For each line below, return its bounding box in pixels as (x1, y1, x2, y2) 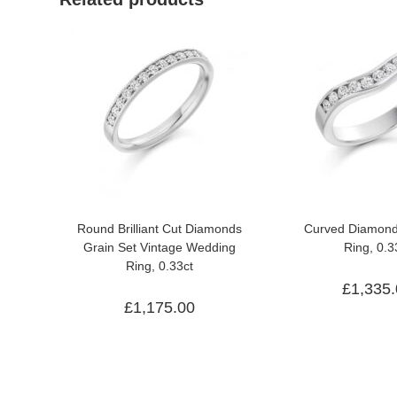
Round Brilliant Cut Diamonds (77, 221, 243, 236)
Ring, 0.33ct (126, 258, 194, 273)
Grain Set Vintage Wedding (83, 239, 237, 254)
